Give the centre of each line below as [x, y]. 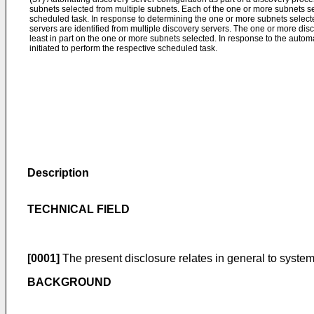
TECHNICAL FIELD [78, 209]
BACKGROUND [69, 282]
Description [58, 173]
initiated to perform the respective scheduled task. [123, 48]
